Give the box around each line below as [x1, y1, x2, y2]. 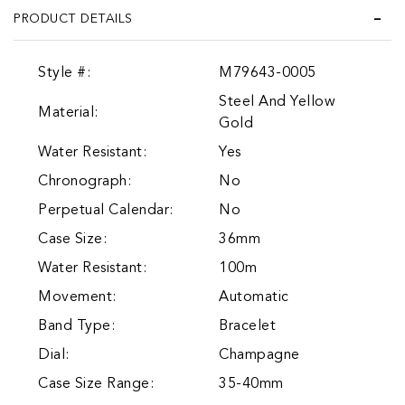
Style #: [38, 65, 90, 80]
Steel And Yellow [219, 94, 335, 109]
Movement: [38, 289, 117, 305]
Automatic [219, 289, 289, 305]
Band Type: [38, 318, 115, 334]
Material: [38, 105, 99, 120]
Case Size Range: [38, 376, 154, 391]
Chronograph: [38, 174, 131, 189]
